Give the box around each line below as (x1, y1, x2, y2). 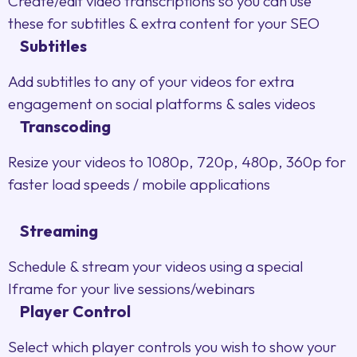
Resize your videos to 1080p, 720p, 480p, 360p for (8, 152, 346, 172)
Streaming (20, 221, 98, 241)
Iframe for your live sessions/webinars (8, 279, 255, 299)
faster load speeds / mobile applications (8, 175, 270, 194)
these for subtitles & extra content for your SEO (8, 14, 320, 33)
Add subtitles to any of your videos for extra (8, 72, 294, 92)
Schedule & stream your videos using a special (8, 257, 303, 277)
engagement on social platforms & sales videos (8, 94, 316, 114)
